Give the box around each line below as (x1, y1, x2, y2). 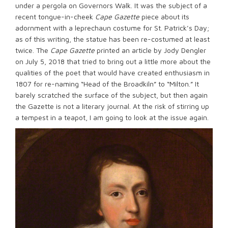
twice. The (15, 46, 50, 54)
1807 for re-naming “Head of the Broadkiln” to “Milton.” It (15, 79, 199, 88)
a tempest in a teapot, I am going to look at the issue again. (15, 113, 209, 122)
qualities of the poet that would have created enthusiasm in (15, 68, 210, 77)
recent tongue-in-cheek (15, 12, 95, 21)
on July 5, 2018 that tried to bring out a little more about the (15, 57, 211, 66)
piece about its (139, 12, 189, 21)
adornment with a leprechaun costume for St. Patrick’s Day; (15, 23, 209, 32)
